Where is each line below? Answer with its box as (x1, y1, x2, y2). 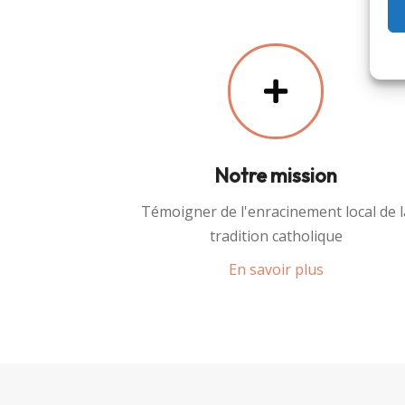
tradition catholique (209, 225, 343, 246)
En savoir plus (228, 259, 324, 279)
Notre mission (214, 162, 338, 188)
